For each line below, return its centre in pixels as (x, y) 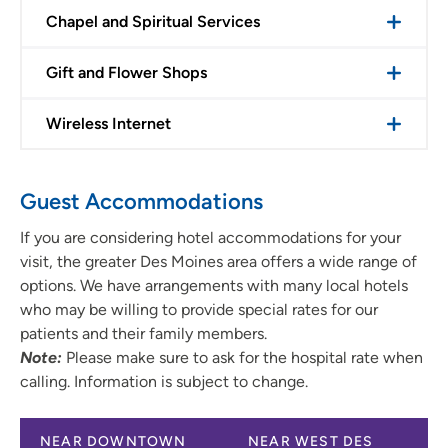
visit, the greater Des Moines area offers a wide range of (218, 262)
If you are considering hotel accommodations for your (210, 238)
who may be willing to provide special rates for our (199, 310)
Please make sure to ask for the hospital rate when (244, 358)
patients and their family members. (143, 334)
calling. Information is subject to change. (164, 382)
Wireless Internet (108, 124)
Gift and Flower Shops (126, 73)
